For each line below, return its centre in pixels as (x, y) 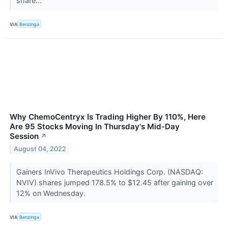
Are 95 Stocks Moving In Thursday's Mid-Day (95, 127)
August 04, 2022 (40, 149)
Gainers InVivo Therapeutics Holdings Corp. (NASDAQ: (109, 172)
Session (24, 136)
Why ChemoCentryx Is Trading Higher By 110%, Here (108, 117)
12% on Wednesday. (52, 193)
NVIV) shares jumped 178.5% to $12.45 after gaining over (115, 183)
